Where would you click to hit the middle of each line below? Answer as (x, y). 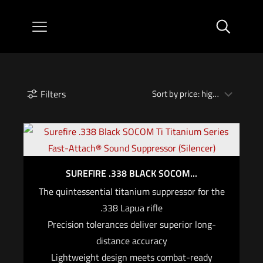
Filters (53, 94)
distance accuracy (131, 241)
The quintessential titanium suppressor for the (131, 191)
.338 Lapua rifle (131, 208)
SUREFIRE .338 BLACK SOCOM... (131, 173)
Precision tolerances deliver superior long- (131, 224)
